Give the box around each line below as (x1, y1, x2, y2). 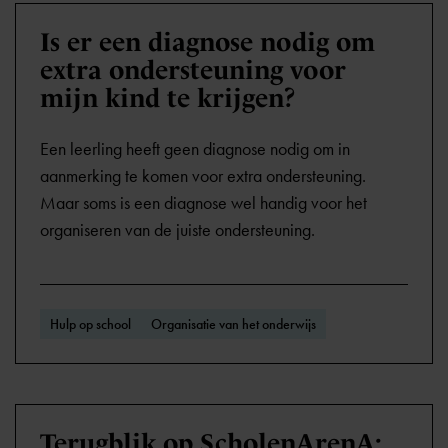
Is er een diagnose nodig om (40, 27, 375, 57)
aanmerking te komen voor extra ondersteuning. (40, 165, 366, 187)
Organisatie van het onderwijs (151, 315, 316, 333)
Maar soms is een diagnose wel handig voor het (40, 192, 367, 214)
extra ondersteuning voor (40, 55, 346, 85)
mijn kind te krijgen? (40, 83, 296, 113)
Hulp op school (50, 315, 131, 333)
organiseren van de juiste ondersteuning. (40, 219, 315, 241)
